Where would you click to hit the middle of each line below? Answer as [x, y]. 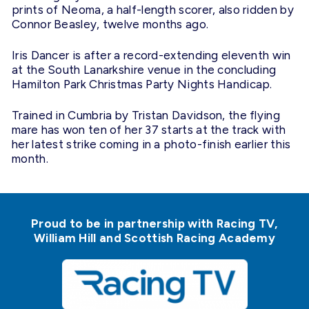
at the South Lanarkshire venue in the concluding [144, 70]
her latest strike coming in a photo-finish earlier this [151, 144]
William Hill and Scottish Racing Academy [154, 238]
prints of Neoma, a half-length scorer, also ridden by [153, 10]
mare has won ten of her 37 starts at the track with [149, 130]
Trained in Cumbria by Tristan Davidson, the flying [146, 116]
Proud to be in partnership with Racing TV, [154, 224]
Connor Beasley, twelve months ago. [110, 24]
